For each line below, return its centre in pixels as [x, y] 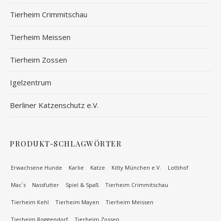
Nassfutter [46, 185]
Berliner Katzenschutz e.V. [54, 105]
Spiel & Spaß [82, 185]
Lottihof [178, 167]
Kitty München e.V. [136, 167]
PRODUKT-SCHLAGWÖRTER [66, 144]
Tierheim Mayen [77, 202]
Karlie [76, 167]
